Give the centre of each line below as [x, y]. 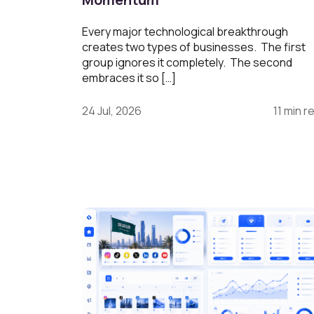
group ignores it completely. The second [187, 62]
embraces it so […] [129, 77]
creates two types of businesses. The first [194, 47]
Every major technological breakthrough [185, 31]
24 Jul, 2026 [112, 110]
